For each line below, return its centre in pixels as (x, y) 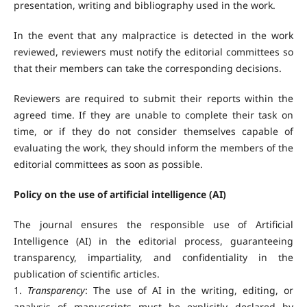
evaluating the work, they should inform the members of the (153, 148)
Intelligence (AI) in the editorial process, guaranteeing (153, 241)
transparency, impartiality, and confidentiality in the (153, 258)
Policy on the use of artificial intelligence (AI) (120, 195)
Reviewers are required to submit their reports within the (153, 99)
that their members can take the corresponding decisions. (147, 69)
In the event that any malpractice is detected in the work (153, 36)
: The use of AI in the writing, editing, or (189, 291)
